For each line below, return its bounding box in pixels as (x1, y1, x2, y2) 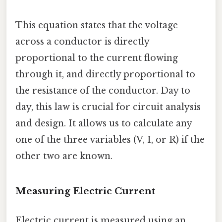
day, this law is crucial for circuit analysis (15, 102, 201, 113)
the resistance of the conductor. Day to (15, 85, 190, 97)
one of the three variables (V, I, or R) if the (15, 134, 205, 146)
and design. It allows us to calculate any (15, 118, 192, 129)
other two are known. (15, 151, 112, 162)
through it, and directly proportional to (15, 69, 195, 80)
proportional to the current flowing (15, 53, 178, 64)
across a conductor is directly (15, 36, 149, 48)
